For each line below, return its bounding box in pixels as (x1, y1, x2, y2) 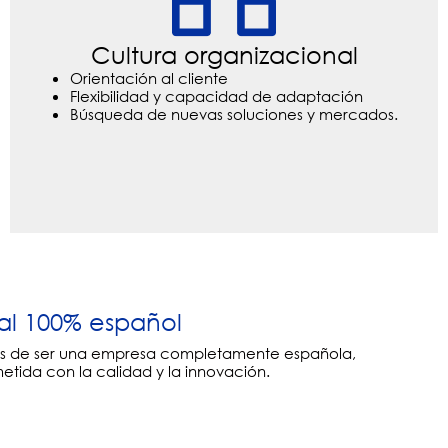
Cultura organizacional (90, 39, 358, 70)
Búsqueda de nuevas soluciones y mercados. (70, 104, 398, 125)
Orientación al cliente (70, 68, 228, 89)
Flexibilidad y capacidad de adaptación (70, 86, 363, 107)
